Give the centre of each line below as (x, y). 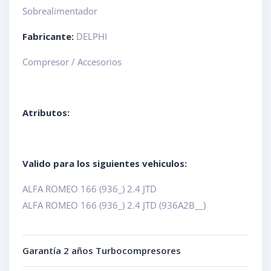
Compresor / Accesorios (72, 62)
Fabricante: (48, 37)
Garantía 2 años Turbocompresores (102, 251)
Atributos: (46, 113)
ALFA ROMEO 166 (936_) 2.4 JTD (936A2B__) (114, 205)
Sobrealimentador (60, 11)
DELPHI (90, 37)
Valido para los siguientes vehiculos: (105, 164)
